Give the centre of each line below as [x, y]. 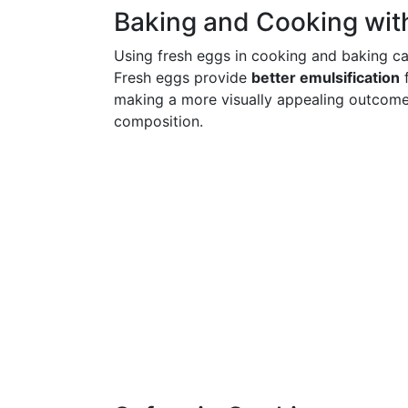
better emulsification [326, 77]
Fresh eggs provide [183, 77]
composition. [158, 121]
